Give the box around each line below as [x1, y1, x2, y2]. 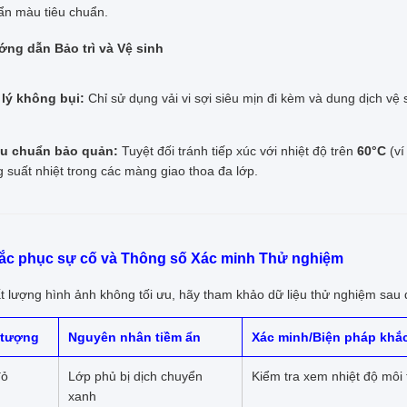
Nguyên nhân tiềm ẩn [68, 330, 201, 345]
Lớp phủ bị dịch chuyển [68, 369, 203, 384]
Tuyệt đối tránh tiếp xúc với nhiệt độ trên [118, 144, 357, 159]
